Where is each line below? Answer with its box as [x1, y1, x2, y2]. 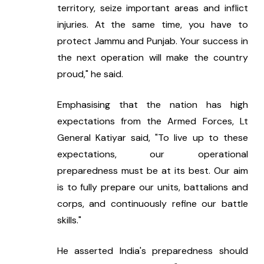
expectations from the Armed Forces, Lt [57, 115, 248, 128]
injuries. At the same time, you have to [57, 18, 248, 31]
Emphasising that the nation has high [57, 98, 248, 111]
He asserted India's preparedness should [57, 245, 248, 258]
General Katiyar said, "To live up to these [57, 131, 248, 144]
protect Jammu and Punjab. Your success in [57, 35, 248, 48]
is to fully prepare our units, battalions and [57, 181, 248, 194]
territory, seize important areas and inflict [57, 2, 248, 15]
